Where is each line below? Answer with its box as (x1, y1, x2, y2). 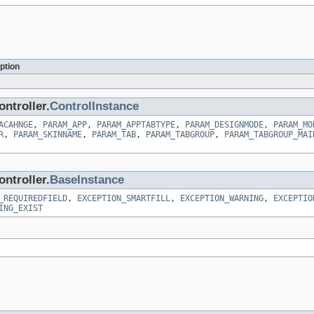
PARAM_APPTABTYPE (97, 120, 175, 130)
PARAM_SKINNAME (13, 130, 82, 140)
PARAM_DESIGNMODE (185, 120, 264, 130)
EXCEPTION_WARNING (180, 193, 264, 204)
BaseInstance (50, 173, 124, 187)
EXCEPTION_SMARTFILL (77, 193, 170, 204)
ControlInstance (50, 100, 139, 114)
